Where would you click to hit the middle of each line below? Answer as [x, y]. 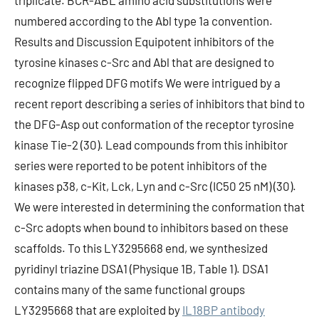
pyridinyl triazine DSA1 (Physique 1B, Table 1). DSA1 [141, 268]
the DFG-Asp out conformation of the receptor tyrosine [154, 124]
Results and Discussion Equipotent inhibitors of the [144, 41]
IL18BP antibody [224, 310]
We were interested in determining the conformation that [159, 206]
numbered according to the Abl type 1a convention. [143, 21]
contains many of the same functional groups [130, 289]
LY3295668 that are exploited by [98, 310]
